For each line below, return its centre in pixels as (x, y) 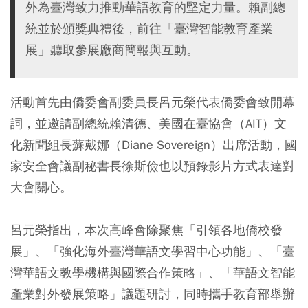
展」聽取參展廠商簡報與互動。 (112, 50)
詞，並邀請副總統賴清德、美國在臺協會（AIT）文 (148, 124)
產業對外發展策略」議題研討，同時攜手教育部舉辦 (153, 294)
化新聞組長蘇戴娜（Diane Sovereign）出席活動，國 (154, 145)
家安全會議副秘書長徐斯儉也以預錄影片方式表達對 (153, 166)
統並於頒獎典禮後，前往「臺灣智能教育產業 (149, 29)
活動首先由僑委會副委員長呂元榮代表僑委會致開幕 (153, 102)
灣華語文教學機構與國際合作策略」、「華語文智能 (153, 273)
